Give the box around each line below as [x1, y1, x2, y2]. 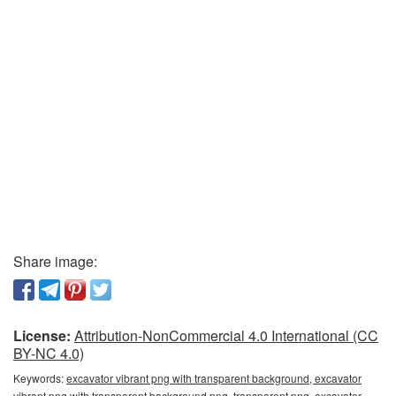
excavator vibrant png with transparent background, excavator [66, 370, 362, 386]
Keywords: [13, 370, 66, 386]
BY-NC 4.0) [13, 343, 84, 364]
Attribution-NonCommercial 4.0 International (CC [74, 325, 378, 346]
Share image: [13, 251, 97, 272]
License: [13, 325, 71, 346]
